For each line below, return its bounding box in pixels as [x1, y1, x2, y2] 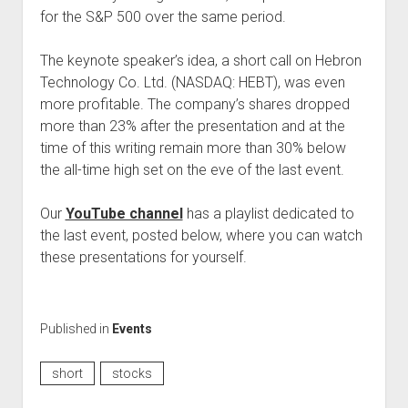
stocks [111, 365, 152, 381]
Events [111, 321, 152, 336]
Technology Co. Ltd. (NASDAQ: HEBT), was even [39, 73, 345, 91]
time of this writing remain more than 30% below [39, 138, 346, 157]
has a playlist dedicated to [182, 204, 354, 222]
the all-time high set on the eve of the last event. [39, 160, 344, 178]
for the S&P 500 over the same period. [39, 7, 286, 25]
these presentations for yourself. [39, 248, 247, 266]
